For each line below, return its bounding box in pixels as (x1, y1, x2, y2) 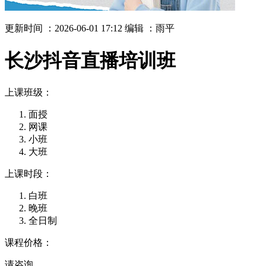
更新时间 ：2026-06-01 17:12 (5, 23, 122, 34)
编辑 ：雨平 (125, 23, 175, 34)
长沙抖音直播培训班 (5, 49, 176, 71)
